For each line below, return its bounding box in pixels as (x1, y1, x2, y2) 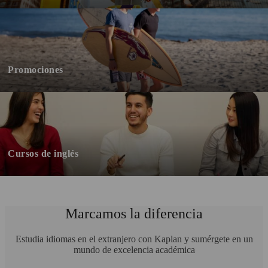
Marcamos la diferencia (65, 205, 203, 221)
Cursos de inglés (8, 148, 78, 159)
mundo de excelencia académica (73, 244, 195, 255)
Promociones (8, 64, 63, 75)
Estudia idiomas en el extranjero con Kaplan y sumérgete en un (15, 233, 253, 244)
